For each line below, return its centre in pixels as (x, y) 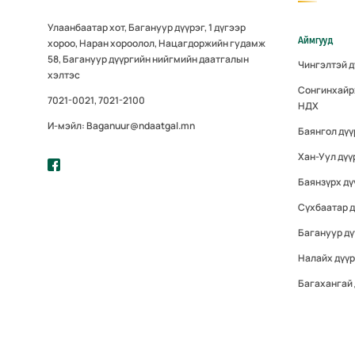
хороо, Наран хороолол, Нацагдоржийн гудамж (157, 44)
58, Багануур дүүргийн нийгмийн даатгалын (148, 59)
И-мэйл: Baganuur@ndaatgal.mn (121, 126)
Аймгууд (316, 40)
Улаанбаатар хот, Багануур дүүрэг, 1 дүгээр (147, 28)
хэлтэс (64, 75)
